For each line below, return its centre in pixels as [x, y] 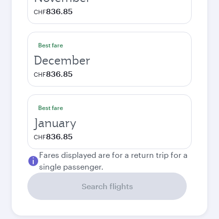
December [62, 60]
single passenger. [71, 166]
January [55, 123]
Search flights [107, 186]
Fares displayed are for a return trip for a [113, 155]
